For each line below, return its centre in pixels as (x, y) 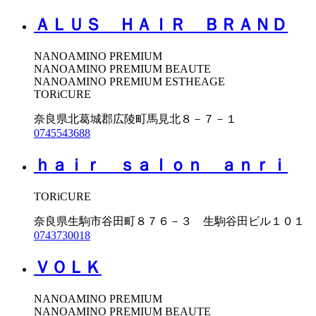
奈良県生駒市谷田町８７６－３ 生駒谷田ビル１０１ (169, 221)
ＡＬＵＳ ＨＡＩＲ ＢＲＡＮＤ (161, 24)
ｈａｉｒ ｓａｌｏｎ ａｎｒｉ (161, 165)
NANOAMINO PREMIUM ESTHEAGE (129, 81)
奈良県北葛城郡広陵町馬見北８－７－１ (135, 119)
